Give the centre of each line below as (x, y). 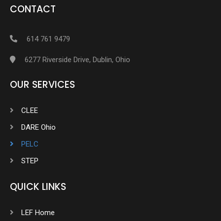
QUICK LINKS (38, 186)
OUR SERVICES (42, 84)
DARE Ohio (38, 127)
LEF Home (38, 212)
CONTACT (33, 9)
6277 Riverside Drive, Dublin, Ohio (76, 59)
